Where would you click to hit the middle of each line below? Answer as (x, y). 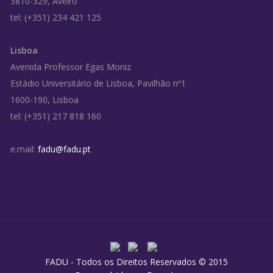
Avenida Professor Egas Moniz (70, 66)
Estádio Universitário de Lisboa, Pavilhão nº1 (98, 83)
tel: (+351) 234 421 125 (55, 17)
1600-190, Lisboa (44, 99)
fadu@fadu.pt (64, 149)
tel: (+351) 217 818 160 (55, 116)
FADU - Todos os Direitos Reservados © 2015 (136, 262)
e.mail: (24, 149)
